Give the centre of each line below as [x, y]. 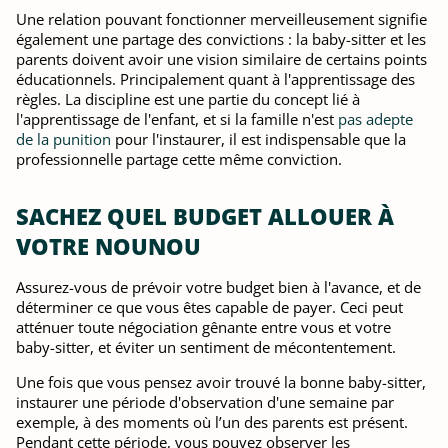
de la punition [63, 139]
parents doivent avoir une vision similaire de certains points [221, 59]
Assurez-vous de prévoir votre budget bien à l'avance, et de [218, 287]
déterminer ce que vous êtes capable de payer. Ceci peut [209, 307]
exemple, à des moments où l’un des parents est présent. [212, 422]
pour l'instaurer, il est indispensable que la [258, 139]
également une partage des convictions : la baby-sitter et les [221, 39]
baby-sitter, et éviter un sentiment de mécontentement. [206, 347]
